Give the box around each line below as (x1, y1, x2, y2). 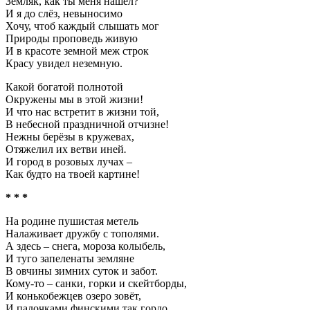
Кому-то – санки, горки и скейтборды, (6, 277, 187, 289)
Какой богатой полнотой (6, 81, 123, 93)
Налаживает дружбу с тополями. (6, 228, 159, 239)
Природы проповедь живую (6, 33, 138, 44)
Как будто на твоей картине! (6, 168, 140, 180)
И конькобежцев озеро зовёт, (6, 290, 141, 302)
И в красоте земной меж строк (6, 45, 149, 57)
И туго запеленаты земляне (6, 253, 134, 264)
